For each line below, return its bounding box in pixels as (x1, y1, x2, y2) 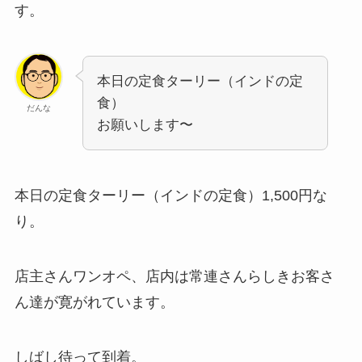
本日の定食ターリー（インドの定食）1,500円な (14, 187, 327, 204)
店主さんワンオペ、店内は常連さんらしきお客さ (14, 267, 335, 284)
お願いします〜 (96, 117, 193, 133)
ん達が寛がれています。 (14, 293, 175, 310)
